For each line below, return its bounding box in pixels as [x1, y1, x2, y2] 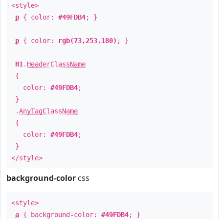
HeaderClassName [27, 60, 86, 68]
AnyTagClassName [19, 107, 78, 115]
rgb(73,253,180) [58, 37, 117, 44]
